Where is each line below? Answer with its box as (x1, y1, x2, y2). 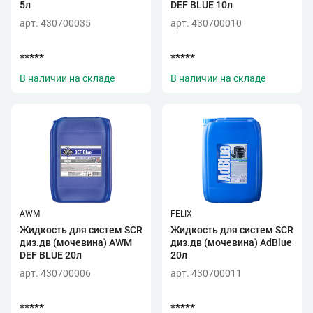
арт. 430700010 (170, 17, 242, 29)
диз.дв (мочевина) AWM (20, 237, 132, 248)
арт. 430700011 (170, 268, 242, 279)
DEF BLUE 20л (20, 249, 82, 261)
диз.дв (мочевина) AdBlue (170, 237, 292, 248)
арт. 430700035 (20, 17, 91, 29)
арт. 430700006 (20, 268, 91, 279)
